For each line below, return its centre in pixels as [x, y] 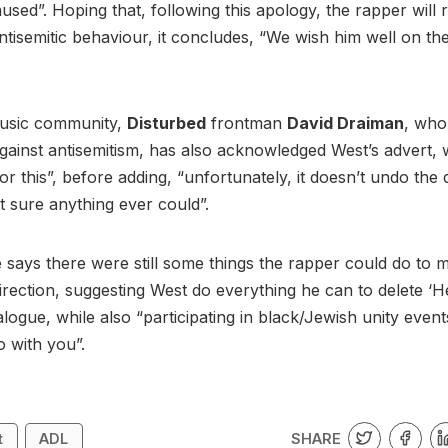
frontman [246, 123]
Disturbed [166, 123]
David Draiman [345, 123]
